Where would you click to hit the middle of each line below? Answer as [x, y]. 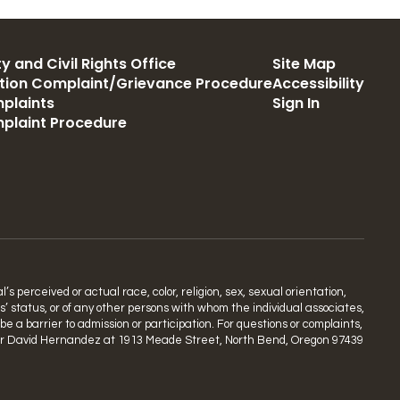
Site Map [304, 64]
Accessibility [318, 83]
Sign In [296, 103]
